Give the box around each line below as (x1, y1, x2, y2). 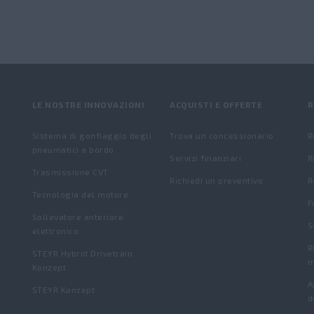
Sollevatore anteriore (32, 212, 124, 221)
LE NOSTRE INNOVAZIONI (32, 100, 145, 109)
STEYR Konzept (32, 285, 95, 294)
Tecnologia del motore (32, 189, 129, 199)
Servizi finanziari (170, 153, 242, 163)
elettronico (32, 226, 79, 235)
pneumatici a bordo (32, 144, 114, 154)
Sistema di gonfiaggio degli (32, 130, 152, 140)
